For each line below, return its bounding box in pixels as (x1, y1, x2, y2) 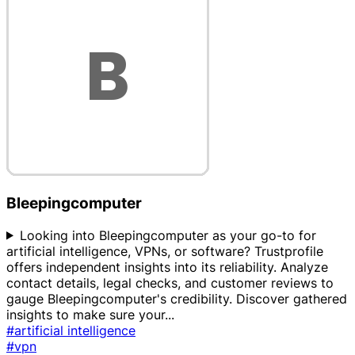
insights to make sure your (6, 306, 165, 323)
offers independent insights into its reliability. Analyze (6, 258, 328, 275)
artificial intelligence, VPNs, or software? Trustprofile (6, 242, 323, 259)
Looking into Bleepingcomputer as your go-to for (19, 227, 316, 243)
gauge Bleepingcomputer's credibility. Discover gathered (6, 290, 347, 307)
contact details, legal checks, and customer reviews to (6, 274, 334, 291)
